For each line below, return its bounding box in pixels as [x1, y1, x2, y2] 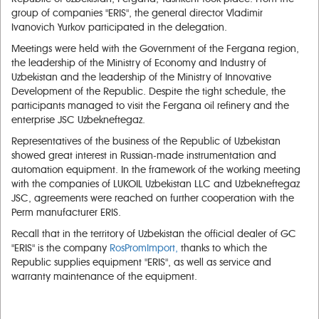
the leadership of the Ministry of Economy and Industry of [11, 57, 266, 69]
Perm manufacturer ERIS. [11, 206, 121, 219]
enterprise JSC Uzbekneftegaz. [11, 114, 145, 126]
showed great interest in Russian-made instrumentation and [11, 150, 276, 162]
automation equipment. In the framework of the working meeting [11, 164, 300, 176]
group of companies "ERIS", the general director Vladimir [11, 7, 263, 19]
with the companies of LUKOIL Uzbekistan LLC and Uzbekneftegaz [11, 178, 300, 190]
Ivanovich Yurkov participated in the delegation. [11, 21, 227, 33]
